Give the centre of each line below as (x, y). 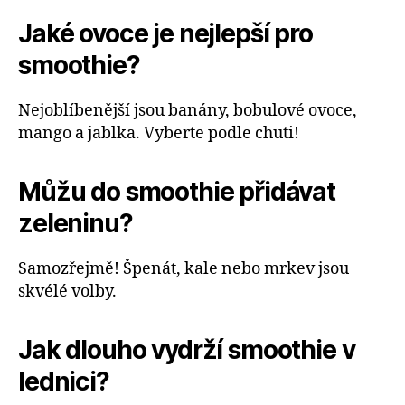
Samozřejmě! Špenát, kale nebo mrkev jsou (184, 268)
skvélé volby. (67, 291)
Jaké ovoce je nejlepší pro (165, 33)
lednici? (64, 381)
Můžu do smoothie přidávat (177, 191)
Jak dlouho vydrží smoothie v (187, 349)
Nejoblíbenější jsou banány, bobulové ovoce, (188, 110)
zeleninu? (75, 223)
